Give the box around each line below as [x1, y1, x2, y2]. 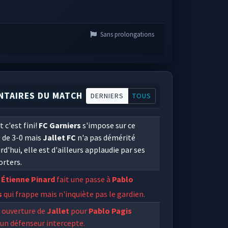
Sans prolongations [98, 30, 154, 38]
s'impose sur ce [81, 120, 136, 130]
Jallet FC [43, 132, 76, 142]
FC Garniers [39, 120, 81, 130]
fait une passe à [55, 174, 112, 184]
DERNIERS [90, 91, 124, 100]
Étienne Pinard [1, 174, 55, 184]
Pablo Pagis [89, 206, 132, 216]
